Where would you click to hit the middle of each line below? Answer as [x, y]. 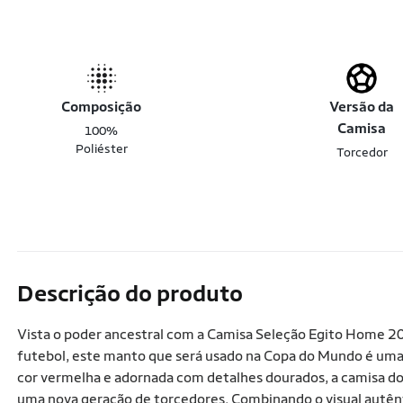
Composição [102, 107]
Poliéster [101, 148]
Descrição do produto [130, 293]
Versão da [362, 107]
